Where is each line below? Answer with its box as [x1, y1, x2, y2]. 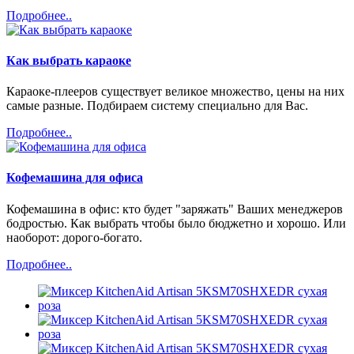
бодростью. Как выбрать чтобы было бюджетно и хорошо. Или [6, 216, 346, 230]
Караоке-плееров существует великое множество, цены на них [6, 85, 345, 99]
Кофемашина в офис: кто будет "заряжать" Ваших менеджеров [6, 201, 343, 216]
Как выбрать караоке [6, 53, 131, 67]
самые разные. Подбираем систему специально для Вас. [6, 99, 308, 113]
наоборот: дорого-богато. [6, 230, 142, 244]
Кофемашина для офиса [6, 171, 143, 185]
